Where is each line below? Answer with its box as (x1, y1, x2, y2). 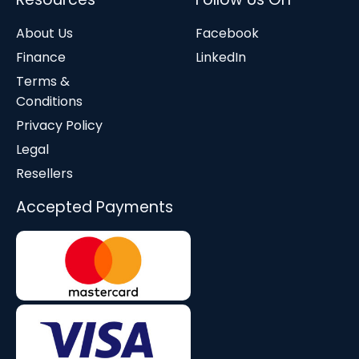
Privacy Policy (16, 116, 103, 135)
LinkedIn (196, 48, 246, 67)
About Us (16, 24, 73, 43)
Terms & (16, 72, 70, 91)
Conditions (16, 92, 83, 111)
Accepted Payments (16, 196, 173, 219)
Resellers (16, 164, 73, 184)
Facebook (196, 24, 259, 43)
